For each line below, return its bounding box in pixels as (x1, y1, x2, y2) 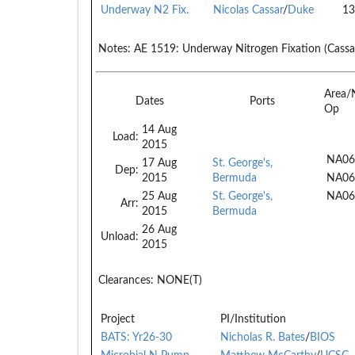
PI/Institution (220, 313, 286, 325)
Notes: (98, 43, 131, 55)
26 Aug (142, 223, 177, 235)
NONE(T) (154, 274, 202, 286)
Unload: (101, 231, 139, 242)
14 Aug (142, 124, 177, 136)
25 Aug (142, 190, 177, 202)
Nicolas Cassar (213, 4, 283, 16)
